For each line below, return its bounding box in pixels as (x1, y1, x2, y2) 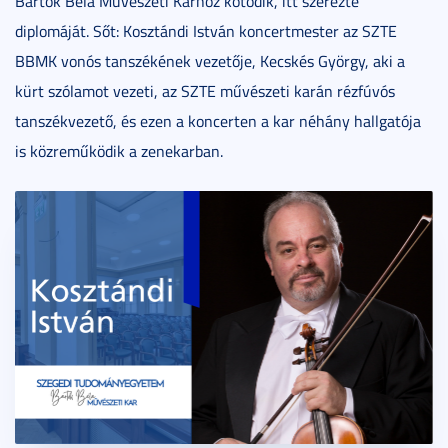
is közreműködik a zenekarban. (15, 140, 223, 163)
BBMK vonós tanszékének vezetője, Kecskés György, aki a (15, 50, 405, 73)
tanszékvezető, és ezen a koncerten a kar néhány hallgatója (15, 110, 421, 133)
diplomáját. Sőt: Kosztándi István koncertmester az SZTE (15, 20, 397, 43)
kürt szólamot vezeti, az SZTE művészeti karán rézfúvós (15, 80, 395, 103)
